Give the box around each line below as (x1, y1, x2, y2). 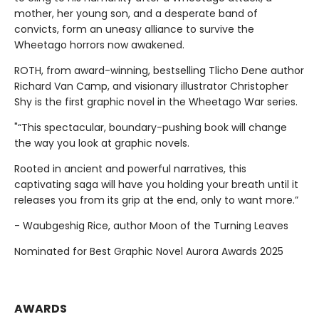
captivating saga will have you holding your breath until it (14, 177, 298, 192)
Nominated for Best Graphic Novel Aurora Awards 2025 (14, 244, 283, 259)
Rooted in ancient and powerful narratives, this (14, 162, 246, 177)
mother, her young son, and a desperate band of (14, 6, 258, 21)
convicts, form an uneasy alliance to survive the (14, 22, 254, 37)
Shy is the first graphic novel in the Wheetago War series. (14, 95, 298, 110)
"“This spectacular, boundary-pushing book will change (14, 120, 287, 135)
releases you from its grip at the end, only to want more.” (14, 193, 298, 208)
